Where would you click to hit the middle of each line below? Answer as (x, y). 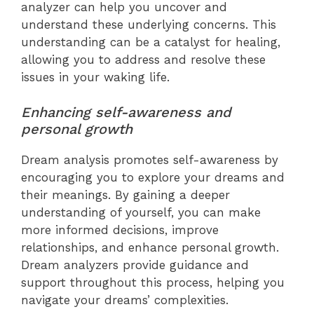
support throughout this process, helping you (153, 283)
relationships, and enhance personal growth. (150, 248)
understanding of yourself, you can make (141, 213)
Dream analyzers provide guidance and (135, 265)
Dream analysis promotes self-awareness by (150, 160)
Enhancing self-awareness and (126, 112)
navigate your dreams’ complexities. (125, 300)
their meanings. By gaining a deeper (125, 195)
